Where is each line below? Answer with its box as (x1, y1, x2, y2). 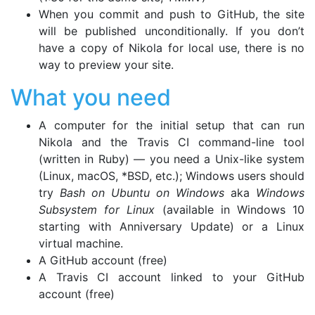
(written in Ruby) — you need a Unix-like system (39, 151, 304, 166)
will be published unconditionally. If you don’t (39, 23, 304, 38)
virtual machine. (39, 236, 123, 250)
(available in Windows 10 (155, 202, 305, 217)
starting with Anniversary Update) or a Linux (39, 219, 304, 233)
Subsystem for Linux (39, 202, 155, 217)
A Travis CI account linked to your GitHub (39, 269, 304, 284)
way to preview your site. (39, 57, 174, 72)
